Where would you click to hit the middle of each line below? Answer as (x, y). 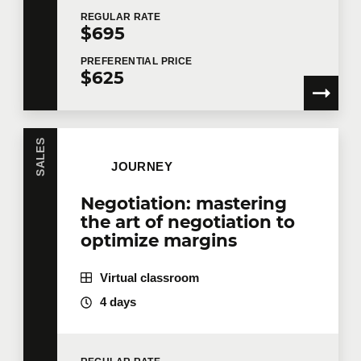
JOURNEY (142, 166)
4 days (118, 303)
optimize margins (158, 240)
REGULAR (107, 17)
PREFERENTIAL (120, 61)
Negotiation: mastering (183, 203)
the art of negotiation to (187, 221)
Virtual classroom (149, 278)
